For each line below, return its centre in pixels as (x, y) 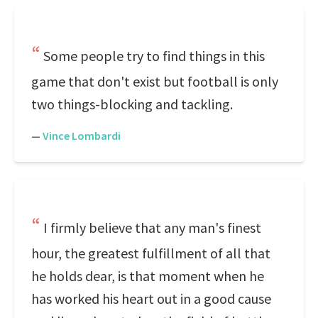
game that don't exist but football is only (155, 81)
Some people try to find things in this (154, 56)
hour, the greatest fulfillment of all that (151, 253)
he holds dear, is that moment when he (148, 276)
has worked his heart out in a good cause (151, 298)
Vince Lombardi (82, 136)
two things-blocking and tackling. (132, 104)
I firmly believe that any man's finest (152, 227)
